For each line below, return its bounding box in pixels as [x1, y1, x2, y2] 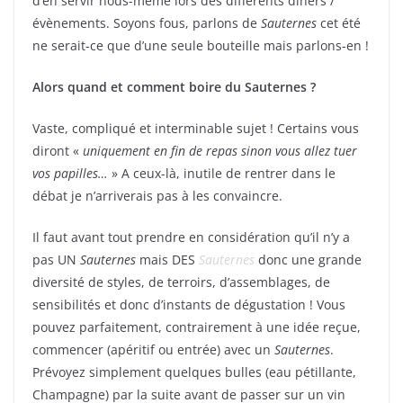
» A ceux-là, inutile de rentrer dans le [112, 165, 336, 183]
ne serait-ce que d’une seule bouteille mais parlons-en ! [32, 37, 369, 55]
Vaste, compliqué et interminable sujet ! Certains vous [32, 120, 359, 138]
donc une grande [258, 251, 362, 269]
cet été [317, 14, 361, 32]
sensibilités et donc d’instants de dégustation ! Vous [32, 296, 345, 314]
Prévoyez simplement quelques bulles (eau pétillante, [32, 363, 356, 381]
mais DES [139, 251, 199, 269]
